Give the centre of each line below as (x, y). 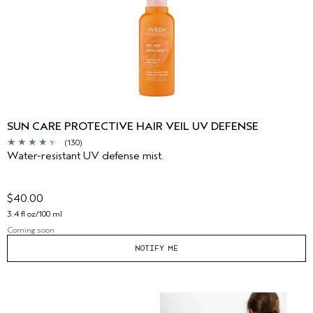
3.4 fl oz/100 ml (35, 214)
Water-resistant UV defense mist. (85, 156)
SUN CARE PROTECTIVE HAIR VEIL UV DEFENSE (133, 127)
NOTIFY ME (156, 248)
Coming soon (31, 230)
